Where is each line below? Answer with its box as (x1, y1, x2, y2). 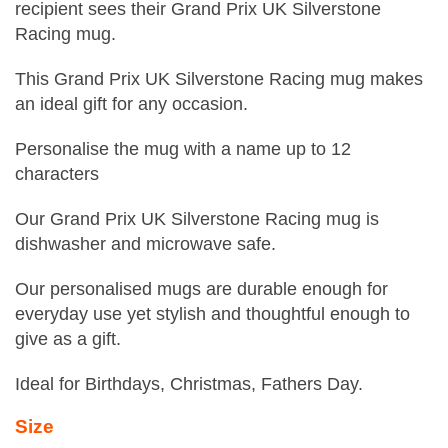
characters (15, 164, 99, 184)
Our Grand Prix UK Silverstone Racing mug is (15, 209, 379, 229)
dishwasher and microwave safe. (15, 234, 276, 254)
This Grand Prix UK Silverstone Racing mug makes (15, 69, 423, 89)
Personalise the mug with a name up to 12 (15, 139, 351, 159)
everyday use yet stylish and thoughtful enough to (15, 304, 410, 324)
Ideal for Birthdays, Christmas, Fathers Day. (15, 374, 363, 394)
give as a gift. (15, 329, 121, 349)
